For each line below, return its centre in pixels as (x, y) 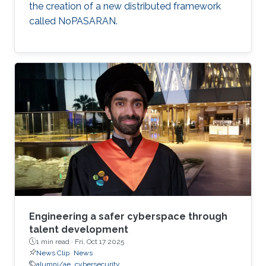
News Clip (53, 253)
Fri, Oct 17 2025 (99, 241)
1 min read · (56, 241)
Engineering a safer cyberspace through (128, 216)
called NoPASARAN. (73, 21)
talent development (79, 229)
